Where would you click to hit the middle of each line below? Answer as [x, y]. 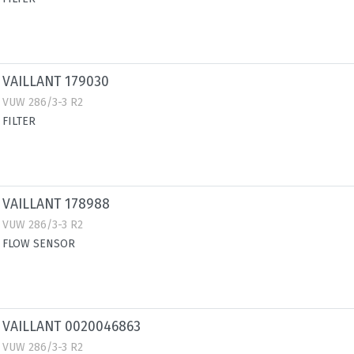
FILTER [19, 121]
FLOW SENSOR [39, 244]
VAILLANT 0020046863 [72, 327]
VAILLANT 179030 [56, 82]
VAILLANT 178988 [56, 204]
